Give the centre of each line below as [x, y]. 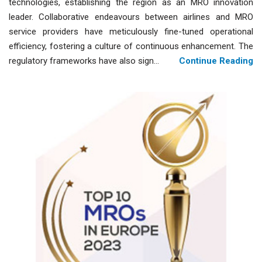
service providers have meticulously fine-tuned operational [131, 32]
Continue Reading [216, 61]
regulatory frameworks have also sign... [84, 61]
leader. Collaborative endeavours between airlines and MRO [131, 17]
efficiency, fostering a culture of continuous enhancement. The [131, 46]
